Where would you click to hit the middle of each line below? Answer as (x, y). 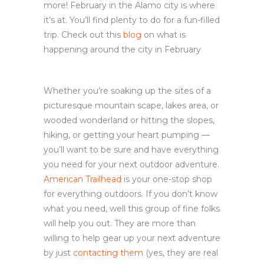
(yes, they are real (182, 253)
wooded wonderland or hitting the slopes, (129, 120)
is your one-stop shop (167, 179)
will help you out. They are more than (120, 223)
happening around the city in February (122, 49)
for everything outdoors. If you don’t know (131, 194)
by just (57, 253)
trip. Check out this (82, 34)
